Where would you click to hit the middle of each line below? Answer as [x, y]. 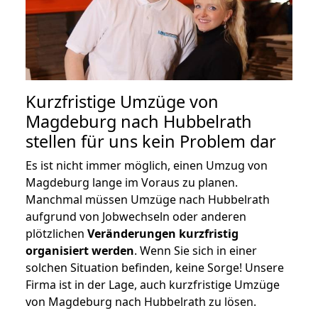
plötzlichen [56, 233]
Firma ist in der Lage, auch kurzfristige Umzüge [153, 284]
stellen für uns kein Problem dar [151, 141]
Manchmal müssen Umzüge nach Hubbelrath [148, 199]
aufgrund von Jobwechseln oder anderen [136, 216]
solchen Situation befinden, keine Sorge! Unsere [155, 267]
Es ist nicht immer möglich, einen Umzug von [147, 165]
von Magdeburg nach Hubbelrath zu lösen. [141, 301]
